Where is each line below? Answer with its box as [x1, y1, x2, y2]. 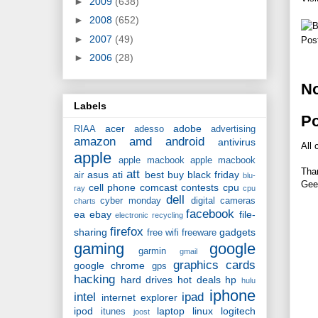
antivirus [218, 136, 256, 148]
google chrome [74, 260, 146, 272]
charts [74, 197, 96, 206]
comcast [139, 182, 177, 194]
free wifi [147, 228, 179, 238]
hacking [74, 273, 115, 287]
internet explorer [101, 292, 177, 304]
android [165, 135, 204, 149]
